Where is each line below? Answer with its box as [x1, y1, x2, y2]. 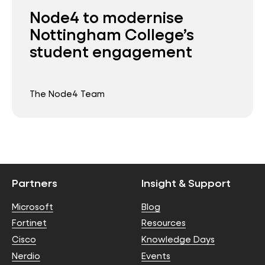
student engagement [30, 40, 192, 62]
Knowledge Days [141, 234, 215, 245]
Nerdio [12, 250, 40, 262]
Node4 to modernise [30, 6, 183, 27]
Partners [12, 176, 57, 190]
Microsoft [12, 201, 53, 212]
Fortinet [12, 217, 47, 229]
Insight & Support [141, 176, 231, 190]
